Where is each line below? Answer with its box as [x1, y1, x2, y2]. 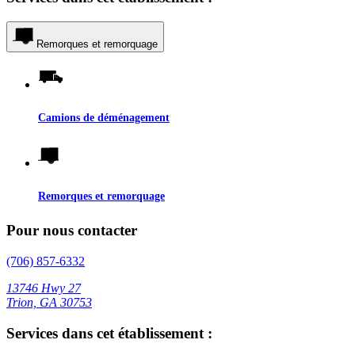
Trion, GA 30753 [6, 295, 92, 309]
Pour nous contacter [6, 222, 137, 239]
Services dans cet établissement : [6, 324, 212, 342]
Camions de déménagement [38, 111, 170, 124]
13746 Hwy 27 [6, 281, 81, 295]
